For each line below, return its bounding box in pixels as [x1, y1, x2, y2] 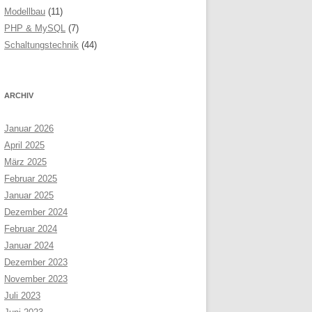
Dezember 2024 [4, 207, 68, 217]
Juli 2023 [4, 290, 40, 301]
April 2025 [4, 140, 45, 150]
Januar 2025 [4, 190, 54, 201]
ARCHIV [4, 91, 33, 100]
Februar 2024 [4, 224, 57, 234]
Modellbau [4, 6, 45, 17]
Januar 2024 [4, 240, 54, 251]
